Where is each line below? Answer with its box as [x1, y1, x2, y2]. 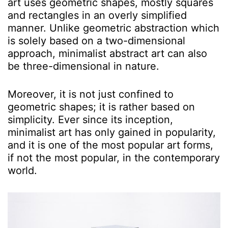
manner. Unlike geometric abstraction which [8, 21, 219, 34]
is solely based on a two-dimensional [8, 34, 185, 47]
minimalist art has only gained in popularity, [8, 126, 216, 138]
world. [8, 164, 37, 177]
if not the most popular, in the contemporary [8, 151, 220, 164]
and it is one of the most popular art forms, [8, 138, 213, 151]
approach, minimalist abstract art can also [8, 47, 207, 60]
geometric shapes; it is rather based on [8, 100, 195, 113]
